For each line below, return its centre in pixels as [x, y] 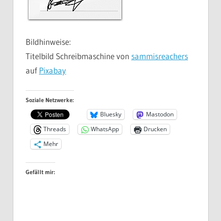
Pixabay [53, 71]
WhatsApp [105, 129]
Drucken [155, 129]
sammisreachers [160, 56]
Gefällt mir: [40, 172]
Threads [55, 129]
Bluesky [111, 114]
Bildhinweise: [48, 42]
